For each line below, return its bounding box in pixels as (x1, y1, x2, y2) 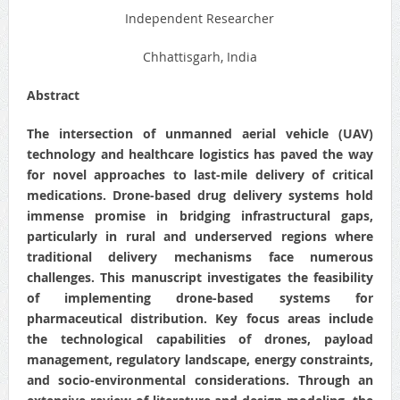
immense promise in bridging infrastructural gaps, (26, 206, 374, 224)
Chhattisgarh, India (142, 47, 257, 65)
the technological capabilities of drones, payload (26, 329, 374, 347)
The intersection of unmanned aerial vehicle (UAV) (26, 124, 374, 142)
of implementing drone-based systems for (26, 288, 374, 306)
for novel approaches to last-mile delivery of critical (26, 165, 374, 183)
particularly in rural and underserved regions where (26, 227, 374, 245)
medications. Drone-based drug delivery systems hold (26, 186, 374, 204)
